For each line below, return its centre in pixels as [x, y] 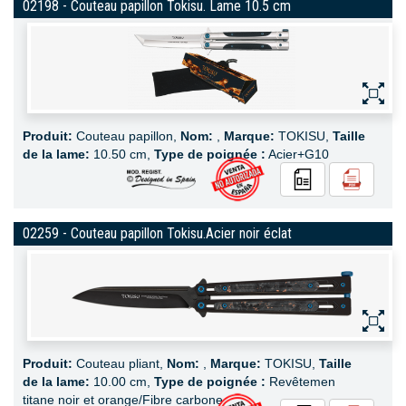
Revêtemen [300, 382]
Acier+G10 [297, 154]
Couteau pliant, [120, 363]
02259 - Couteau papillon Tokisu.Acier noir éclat [157, 233]
